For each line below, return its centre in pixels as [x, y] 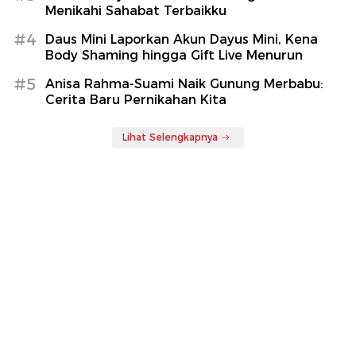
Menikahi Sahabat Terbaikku [136, 10]
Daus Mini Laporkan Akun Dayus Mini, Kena [182, 39]
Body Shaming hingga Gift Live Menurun [174, 55]
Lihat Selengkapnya [170, 137]
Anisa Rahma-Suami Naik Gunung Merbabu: [184, 83]
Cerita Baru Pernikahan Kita [136, 99]
